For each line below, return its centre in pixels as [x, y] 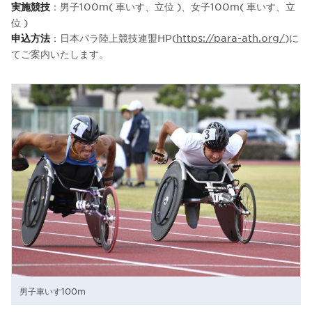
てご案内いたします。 [60, 53]
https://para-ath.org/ [231, 37]
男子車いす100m [53, 291]
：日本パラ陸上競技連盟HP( [113, 37]
